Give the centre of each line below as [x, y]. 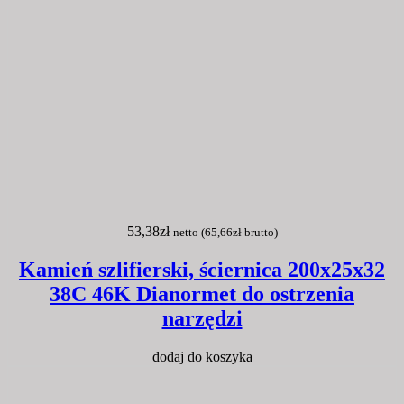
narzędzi [202, 318]
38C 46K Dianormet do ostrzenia [202, 294]
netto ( [188, 232]
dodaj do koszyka [202, 356]
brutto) [259, 232]
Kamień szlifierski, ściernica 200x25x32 [202, 269]
